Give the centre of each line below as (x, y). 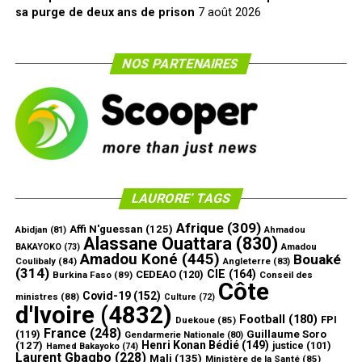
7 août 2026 (229, 12)
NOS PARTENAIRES (181, 63)
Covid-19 (106, 295)
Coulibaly (35, 261)
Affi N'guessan (106, 229)
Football (262, 319)
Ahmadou (284, 229)
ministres (36, 296)
